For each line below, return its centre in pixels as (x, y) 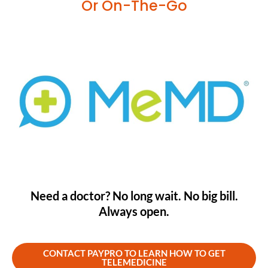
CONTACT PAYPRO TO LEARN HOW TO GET (134, 253)
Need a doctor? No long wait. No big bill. (134, 196)
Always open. (134, 211)
